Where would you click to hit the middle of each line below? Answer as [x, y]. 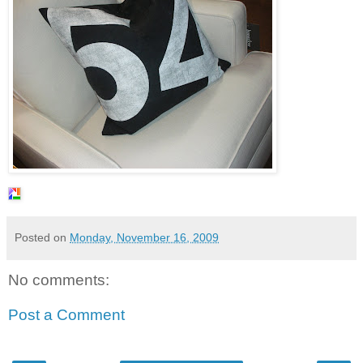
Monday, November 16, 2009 [144, 237]
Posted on [42, 237]
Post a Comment [66, 315]
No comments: [59, 280]
